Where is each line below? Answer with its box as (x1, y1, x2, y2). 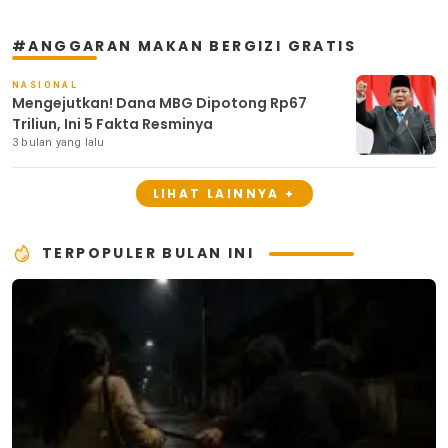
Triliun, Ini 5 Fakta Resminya (12, 114, 213, 135)
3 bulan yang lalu (12, 136, 105, 150)
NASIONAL (12, 80, 79, 91)
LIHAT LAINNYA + (152, 185, 296, 203)
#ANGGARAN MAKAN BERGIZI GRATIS (12, 36, 357, 57)
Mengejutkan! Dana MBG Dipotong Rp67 (12, 93, 307, 114)
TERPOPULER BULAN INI (42, 243, 254, 264)
